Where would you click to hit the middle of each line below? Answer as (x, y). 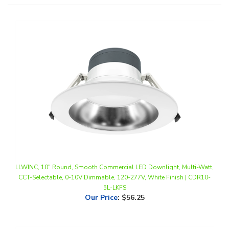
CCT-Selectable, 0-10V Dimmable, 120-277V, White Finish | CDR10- (114, 160)
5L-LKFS (114, 170)
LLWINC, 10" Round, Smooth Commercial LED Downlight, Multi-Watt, (114, 150)
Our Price (101, 180)
